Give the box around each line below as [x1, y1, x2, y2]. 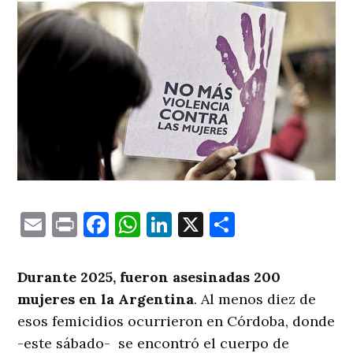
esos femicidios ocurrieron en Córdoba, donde [17, 312, 336, 331]
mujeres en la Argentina [17, 290, 195, 309]
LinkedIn [172, 208, 275, 241]
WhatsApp [140, 208, 263, 241]
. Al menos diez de [194, 290, 317, 309]
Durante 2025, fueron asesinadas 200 [17, 268, 281, 287]
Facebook [109, 208, 218, 241]
